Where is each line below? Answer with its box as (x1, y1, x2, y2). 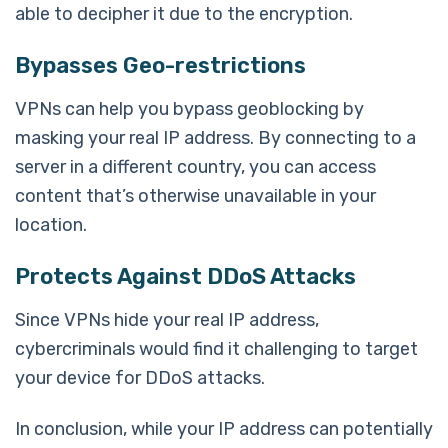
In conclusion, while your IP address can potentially (15, 417, 433, 440)
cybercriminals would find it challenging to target (15, 337, 418, 360)
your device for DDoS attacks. (15, 366, 265, 389)
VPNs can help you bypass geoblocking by (15, 97, 364, 120)
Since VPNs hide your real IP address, (15, 308, 319, 331)
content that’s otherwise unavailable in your (15, 184, 376, 207)
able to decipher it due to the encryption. (15, 2, 353, 25)
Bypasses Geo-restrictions (15, 51, 306, 79)
